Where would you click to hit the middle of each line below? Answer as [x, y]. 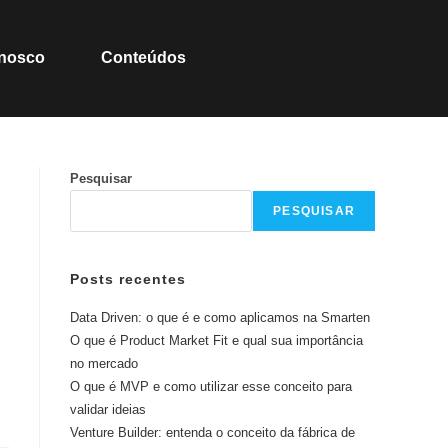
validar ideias [108, 409]
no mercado [104, 363]
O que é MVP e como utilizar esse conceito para [211, 386]
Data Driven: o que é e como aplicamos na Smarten [220, 317]
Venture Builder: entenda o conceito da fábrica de [212, 432]
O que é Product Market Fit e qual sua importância [216, 340]
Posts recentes [128, 279]
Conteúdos [143, 57]
